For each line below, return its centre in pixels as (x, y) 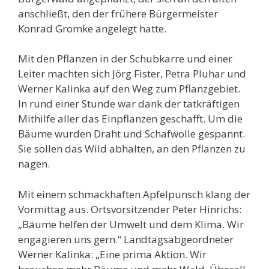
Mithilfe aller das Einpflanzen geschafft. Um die (130, 119)
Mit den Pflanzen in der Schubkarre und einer (125, 59)
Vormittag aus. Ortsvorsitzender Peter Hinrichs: (130, 209)
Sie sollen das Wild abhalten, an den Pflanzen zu (132, 149)
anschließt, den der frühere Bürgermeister (118, 13)
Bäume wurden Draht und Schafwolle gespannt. (131, 134)
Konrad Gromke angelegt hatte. (92, 28)
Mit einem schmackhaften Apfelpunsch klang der (134, 194)
